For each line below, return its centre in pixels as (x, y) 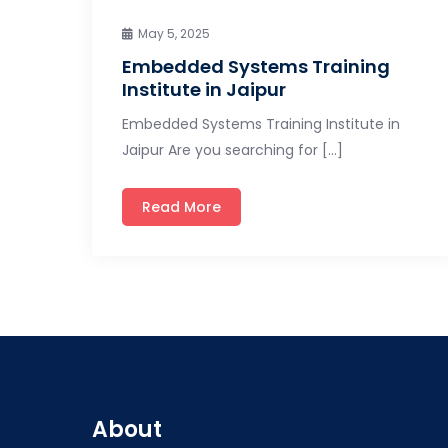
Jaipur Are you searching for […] (232, 149)
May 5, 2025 (174, 33)
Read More (181, 206)
